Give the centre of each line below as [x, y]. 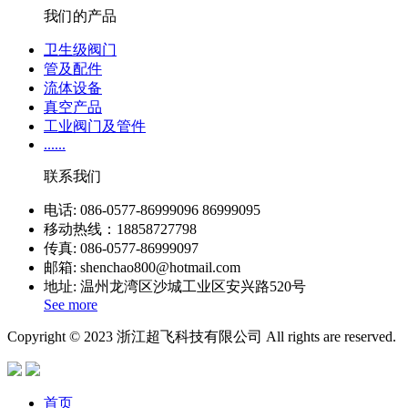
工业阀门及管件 [95, 126]
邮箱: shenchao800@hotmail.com [142, 267]
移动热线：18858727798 [120, 229]
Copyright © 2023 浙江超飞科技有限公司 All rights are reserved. [202, 336]
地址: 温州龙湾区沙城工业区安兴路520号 [175, 286]
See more [71, 304]
